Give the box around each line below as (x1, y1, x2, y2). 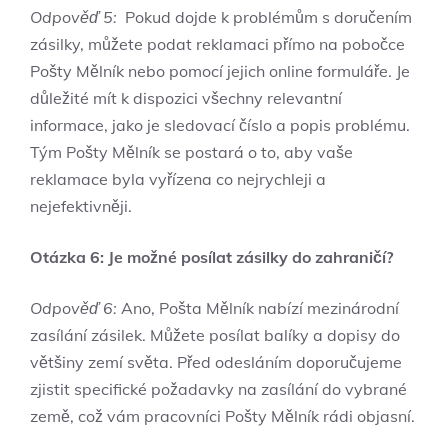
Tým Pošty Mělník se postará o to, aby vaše (30, 141, 353, 162)
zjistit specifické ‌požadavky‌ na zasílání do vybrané (30, 378, 407, 399)
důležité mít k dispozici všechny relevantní (30, 87, 342, 108)
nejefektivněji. (30, 195, 132, 216)
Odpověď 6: (30, 297, 117, 318)
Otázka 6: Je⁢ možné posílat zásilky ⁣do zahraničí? (30, 246, 393, 267)
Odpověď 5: (30, 6, 117, 27)
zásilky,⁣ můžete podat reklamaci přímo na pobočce (30, 33, 405, 54)
